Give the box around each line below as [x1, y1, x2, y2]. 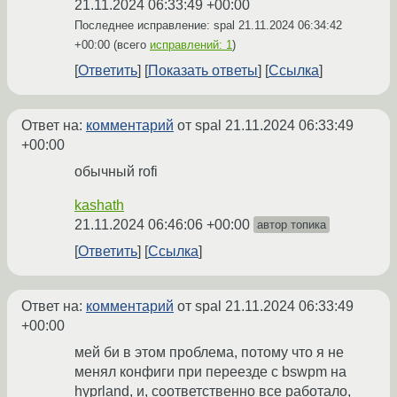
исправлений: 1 [150, 38, 232, 52]
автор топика [257, 218, 326, 232]
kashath [74, 198, 124, 214]
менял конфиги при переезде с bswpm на [74, 364, 346, 380]
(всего [110, 38, 150, 52]
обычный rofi [74, 164, 158, 180]
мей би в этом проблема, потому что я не [74, 345, 344, 361]
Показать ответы [148, 63, 258, 79]
